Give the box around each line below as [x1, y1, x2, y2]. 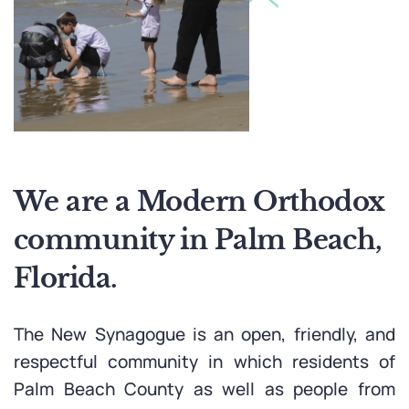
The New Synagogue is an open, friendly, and [14, 322, 395, 347]
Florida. [14, 261, 118, 296]
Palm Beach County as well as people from [14, 377, 395, 402]
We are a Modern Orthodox [14, 184, 385, 219]
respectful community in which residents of [14, 350, 395, 374]
